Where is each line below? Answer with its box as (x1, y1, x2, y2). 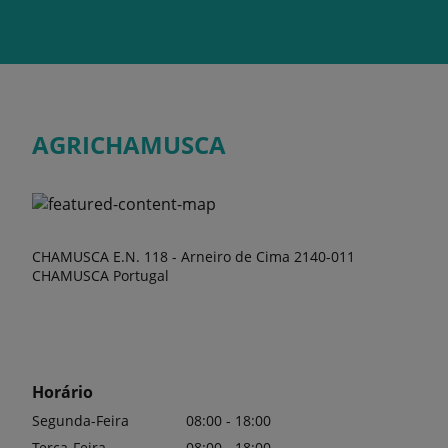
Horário (32, 381, 93, 403)
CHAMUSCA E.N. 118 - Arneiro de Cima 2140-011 (32, 247, 355, 266)
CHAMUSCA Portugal (32, 266, 169, 285)
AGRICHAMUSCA (32, 128, 226, 161)
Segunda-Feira (32, 411, 129, 430)
